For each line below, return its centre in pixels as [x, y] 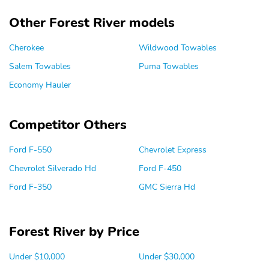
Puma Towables [168, 66]
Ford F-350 [30, 187]
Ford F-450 [160, 168]
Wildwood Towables [177, 48]
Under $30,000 [166, 257]
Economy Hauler [40, 85]
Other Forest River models [92, 23]
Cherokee [26, 48]
